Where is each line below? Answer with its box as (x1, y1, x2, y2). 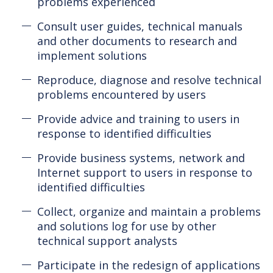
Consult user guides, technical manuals (37, 18, 243, 34)
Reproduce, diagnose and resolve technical (37, 72, 261, 87)
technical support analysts (37, 233, 177, 248)
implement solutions (37, 48, 147, 63)
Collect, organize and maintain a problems (37, 204, 261, 219)
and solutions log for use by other (37, 218, 216, 233)
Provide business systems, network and (37, 150, 245, 165)
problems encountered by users (37, 87, 206, 102)
